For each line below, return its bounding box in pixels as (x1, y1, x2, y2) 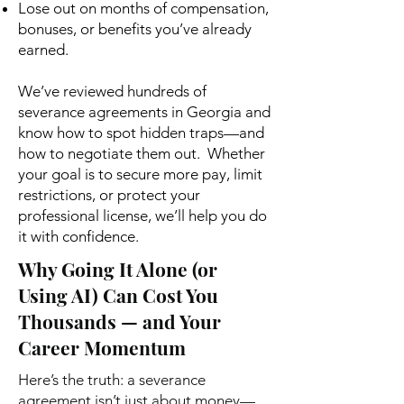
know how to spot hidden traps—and (18, 124, 264, 142)
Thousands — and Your (18, 308, 221, 334)
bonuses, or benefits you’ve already (18, 20, 252, 38)
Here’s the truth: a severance (18, 371, 206, 389)
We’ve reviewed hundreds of (18, 82, 207, 100)
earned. (18, 41, 69, 59)
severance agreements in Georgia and (18, 103, 271, 121)
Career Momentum (18, 335, 186, 360)
